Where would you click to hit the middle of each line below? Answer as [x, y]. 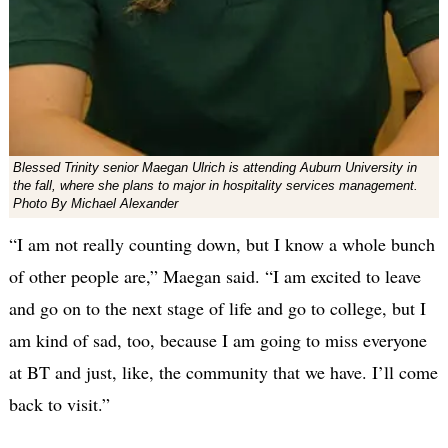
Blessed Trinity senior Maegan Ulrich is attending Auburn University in [214, 167]
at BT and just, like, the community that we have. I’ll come [223, 371]
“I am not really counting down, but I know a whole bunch [221, 243]
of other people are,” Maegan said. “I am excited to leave [214, 275]
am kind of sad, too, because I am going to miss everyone [217, 339]
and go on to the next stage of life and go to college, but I [217, 307]
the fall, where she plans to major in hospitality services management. [215, 185]
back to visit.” [59, 403]
